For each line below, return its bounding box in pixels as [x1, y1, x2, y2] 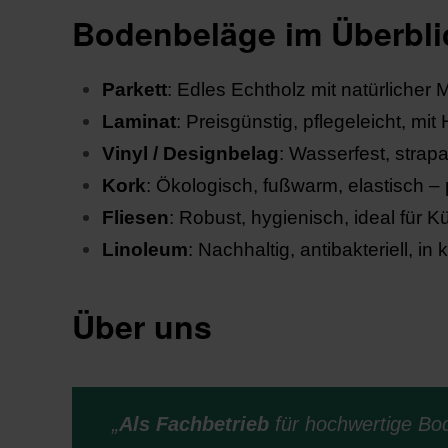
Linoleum [102, 239, 188, 260]
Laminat [102, 111, 176, 132]
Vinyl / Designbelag [102, 143, 279, 164]
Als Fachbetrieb [119, 413, 269, 435]
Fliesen [102, 207, 169, 228]
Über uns [72, 303, 212, 349]
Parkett [102, 79, 167, 100]
